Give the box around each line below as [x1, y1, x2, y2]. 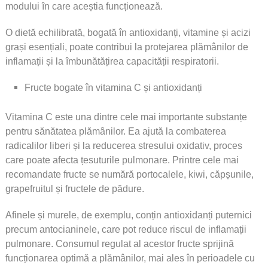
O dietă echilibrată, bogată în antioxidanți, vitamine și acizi [5, 28, 251, 38]
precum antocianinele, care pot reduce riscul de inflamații [5, 224, 246, 235]
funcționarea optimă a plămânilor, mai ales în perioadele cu [5, 253, 255, 264]
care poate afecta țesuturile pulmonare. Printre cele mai [5, 155, 239, 166]
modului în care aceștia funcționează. [5, 1, 163, 11]
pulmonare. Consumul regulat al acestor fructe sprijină [5, 239, 234, 249]
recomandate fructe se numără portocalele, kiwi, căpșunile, [5, 169, 254, 180]
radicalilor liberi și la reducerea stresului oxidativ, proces [5, 141, 242, 151]
